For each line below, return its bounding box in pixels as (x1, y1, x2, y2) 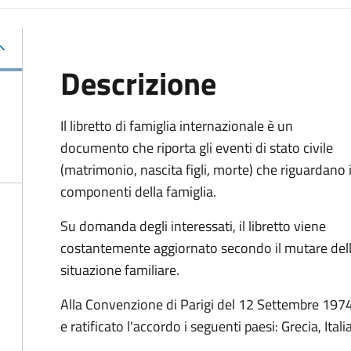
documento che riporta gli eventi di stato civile (60, 137, 333, 158)
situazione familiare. (60, 259, 179, 280)
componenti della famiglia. (60, 181, 216, 202)
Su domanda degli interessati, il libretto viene (60, 215, 326, 237)
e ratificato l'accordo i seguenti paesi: (60, 316, 278, 337)
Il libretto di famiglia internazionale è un (60, 115, 293, 136)
